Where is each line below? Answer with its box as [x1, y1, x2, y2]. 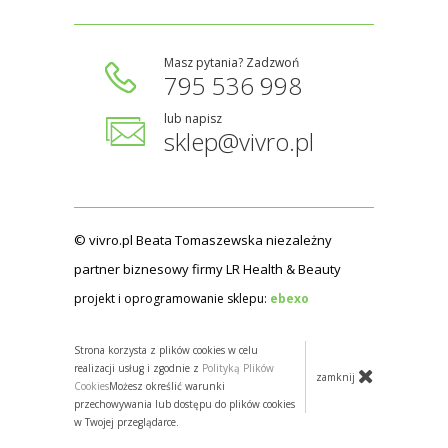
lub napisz [164, 110, 222, 127]
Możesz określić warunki [109, 379, 225, 393]
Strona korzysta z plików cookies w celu [74, 343, 258, 357]
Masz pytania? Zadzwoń [164, 54, 299, 71]
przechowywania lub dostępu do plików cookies [74, 397, 295, 411]
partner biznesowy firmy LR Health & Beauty [74, 260, 341, 278]
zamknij [316, 370, 358, 384]
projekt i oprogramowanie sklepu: [74, 290, 270, 307]
